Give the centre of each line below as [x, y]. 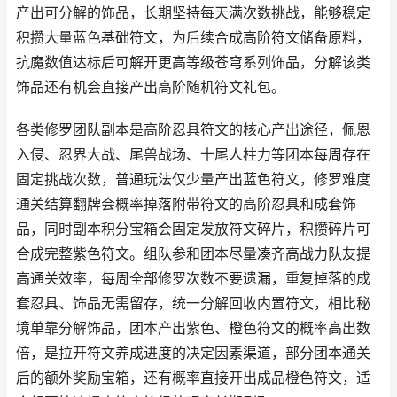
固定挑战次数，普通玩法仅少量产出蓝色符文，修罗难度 [193, 179]
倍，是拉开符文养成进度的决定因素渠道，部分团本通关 [193, 353]
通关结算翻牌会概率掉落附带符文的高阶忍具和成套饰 [186, 204]
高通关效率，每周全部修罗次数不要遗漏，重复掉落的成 [193, 279]
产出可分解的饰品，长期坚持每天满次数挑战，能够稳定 [193, 13]
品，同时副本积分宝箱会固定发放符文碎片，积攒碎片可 [193, 229]
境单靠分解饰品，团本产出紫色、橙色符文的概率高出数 [193, 328]
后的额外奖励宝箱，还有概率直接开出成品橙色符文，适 [193, 378]
